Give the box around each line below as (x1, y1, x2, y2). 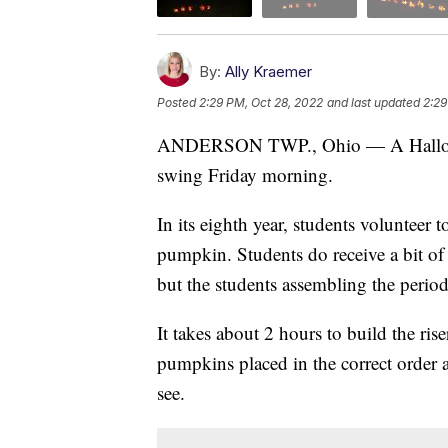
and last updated (327, 94, 420, 110)
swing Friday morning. (157, 161, 333, 187)
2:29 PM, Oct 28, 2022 (199, 94, 323, 110)
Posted (157, 94, 199, 110)
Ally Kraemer (225, 61, 312, 81)
